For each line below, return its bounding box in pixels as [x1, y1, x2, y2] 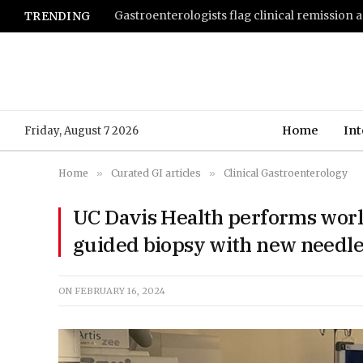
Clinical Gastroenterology [224, 167, 348, 179]
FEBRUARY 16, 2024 [75, 285, 165, 297]
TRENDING [24, 8, 91, 23]
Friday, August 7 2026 [24, 123, 139, 138]
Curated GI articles [111, 167, 201, 179]
